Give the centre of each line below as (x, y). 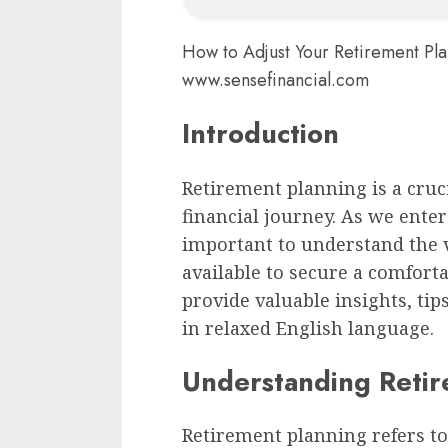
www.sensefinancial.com (275, 79)
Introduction (260, 134)
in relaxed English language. (308, 327)
